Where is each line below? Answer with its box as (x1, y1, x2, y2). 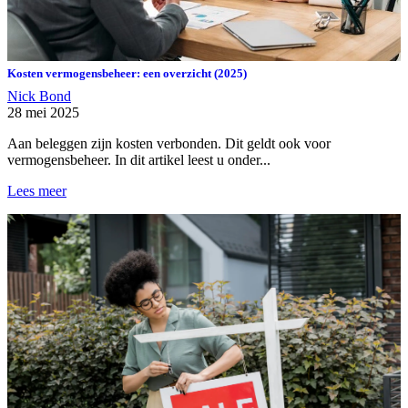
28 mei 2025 (7, 104, 79, 120)
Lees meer (7, 182, 66, 199)
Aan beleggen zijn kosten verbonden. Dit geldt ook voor (7, 135, 331, 151)
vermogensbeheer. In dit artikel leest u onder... (7, 151, 270, 168)
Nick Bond (7, 87, 71, 104)
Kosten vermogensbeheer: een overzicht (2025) (7, 66, 247, 80)
